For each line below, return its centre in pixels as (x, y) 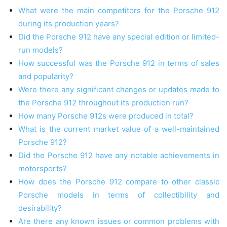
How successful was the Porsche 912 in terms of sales (119, 63)
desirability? (40, 208)
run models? (41, 50)
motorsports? (43, 169)
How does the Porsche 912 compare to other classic (119, 182)
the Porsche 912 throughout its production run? (103, 103)
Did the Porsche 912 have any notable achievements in (119, 156)
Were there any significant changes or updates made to (119, 90)
